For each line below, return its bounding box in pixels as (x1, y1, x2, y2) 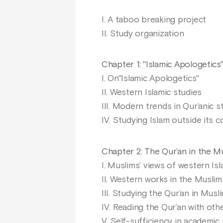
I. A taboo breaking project (102, 15, 206, 24)
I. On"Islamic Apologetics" (102, 74, 199, 84)
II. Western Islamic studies (102, 88, 202, 98)
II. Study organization (102, 29, 184, 38)
